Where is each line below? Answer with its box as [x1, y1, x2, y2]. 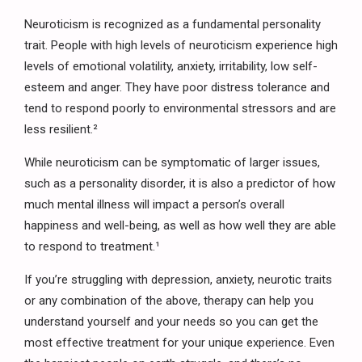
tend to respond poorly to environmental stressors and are [24, 101, 336, 116]
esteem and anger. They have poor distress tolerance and [24, 80, 330, 95]
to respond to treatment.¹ [24, 239, 160, 255]
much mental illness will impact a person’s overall [24, 197, 284, 213]
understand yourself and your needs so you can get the [24, 314, 318, 330]
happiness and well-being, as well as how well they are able [24, 218, 336, 234]
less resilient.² [24, 122, 98, 137]
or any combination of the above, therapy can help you [24, 293, 314, 309]
